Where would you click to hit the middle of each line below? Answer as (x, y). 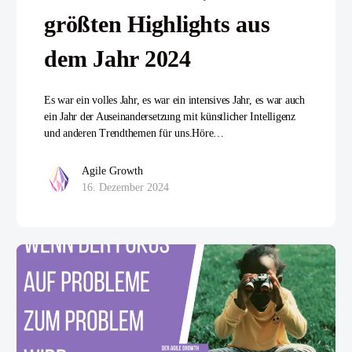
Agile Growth (112, 171)
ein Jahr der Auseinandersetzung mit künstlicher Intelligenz (170, 117)
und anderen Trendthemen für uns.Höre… (134, 134)
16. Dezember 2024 (125, 188)
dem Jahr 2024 (117, 59)
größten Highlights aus (157, 24)
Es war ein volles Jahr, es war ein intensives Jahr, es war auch (174, 101)
